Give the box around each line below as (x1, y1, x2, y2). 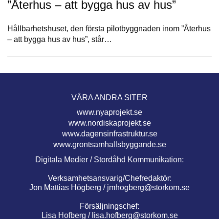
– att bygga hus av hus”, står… (7, 35, 112, 44)
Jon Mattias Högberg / (29, 183, 107, 192)
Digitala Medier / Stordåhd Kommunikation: (35, 155, 184, 164)
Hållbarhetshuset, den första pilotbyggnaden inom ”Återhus (7, 24, 211, 33)
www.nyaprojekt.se (77, 108, 142, 116)
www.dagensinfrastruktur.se (62, 129, 157, 138)
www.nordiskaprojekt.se (68, 118, 151, 127)
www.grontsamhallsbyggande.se (53, 140, 166, 149)
